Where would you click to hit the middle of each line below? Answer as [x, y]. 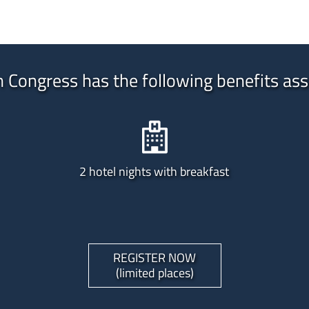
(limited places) [154, 272]
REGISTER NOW [154, 257]
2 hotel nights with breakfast [154, 172]
